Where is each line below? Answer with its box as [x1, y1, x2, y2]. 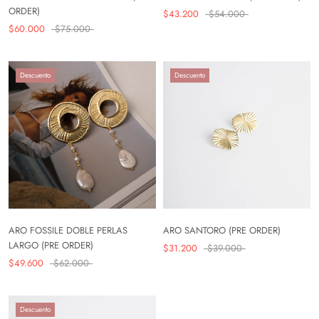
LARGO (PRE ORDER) [9, 239, 93, 253]
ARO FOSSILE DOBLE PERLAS [9, 224, 127, 238]
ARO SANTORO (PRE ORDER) [163, 224, 281, 238]
